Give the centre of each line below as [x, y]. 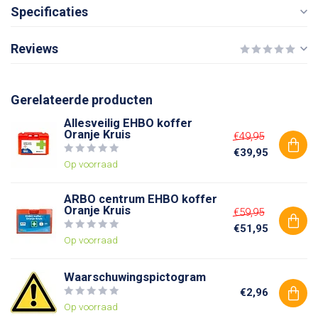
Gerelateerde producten [82, 100]
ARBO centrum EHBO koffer [141, 199]
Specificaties [49, 12]
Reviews [34, 49]
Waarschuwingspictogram [135, 277]
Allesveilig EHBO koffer [128, 123]
